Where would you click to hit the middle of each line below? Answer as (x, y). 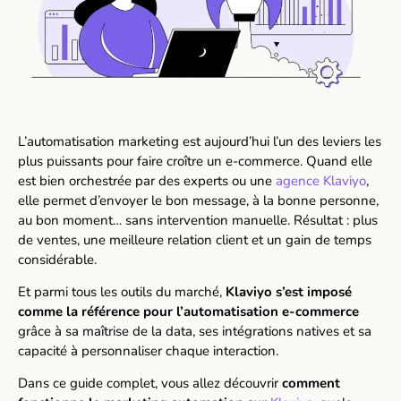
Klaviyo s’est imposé (289, 292)
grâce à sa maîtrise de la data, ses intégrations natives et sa (195, 332)
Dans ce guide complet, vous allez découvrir (150, 384)
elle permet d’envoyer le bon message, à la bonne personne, (198, 200)
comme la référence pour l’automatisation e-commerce (188, 312)
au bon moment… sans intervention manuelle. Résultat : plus (198, 220)
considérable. (57, 259)
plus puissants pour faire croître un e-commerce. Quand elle (195, 161)
